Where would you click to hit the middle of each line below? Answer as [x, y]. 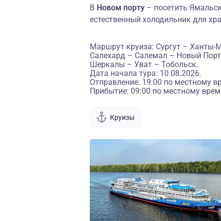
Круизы [122, 117]
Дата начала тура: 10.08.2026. [146, 73]
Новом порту [121, 8]
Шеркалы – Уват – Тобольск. [144, 64]
